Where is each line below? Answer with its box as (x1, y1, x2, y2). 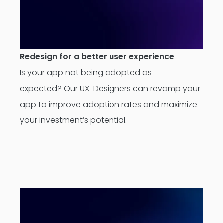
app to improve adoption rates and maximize (20, 99, 197, 110)
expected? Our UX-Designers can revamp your (20, 83, 200, 94)
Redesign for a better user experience (20, 51, 174, 62)
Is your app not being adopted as (20, 67, 152, 78)
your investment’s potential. (20, 114, 127, 126)
